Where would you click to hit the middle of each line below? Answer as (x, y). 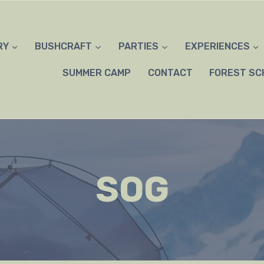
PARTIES (139, 47)
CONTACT (170, 72)
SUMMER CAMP (96, 72)
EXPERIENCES (217, 47)
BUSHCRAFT (64, 47)
